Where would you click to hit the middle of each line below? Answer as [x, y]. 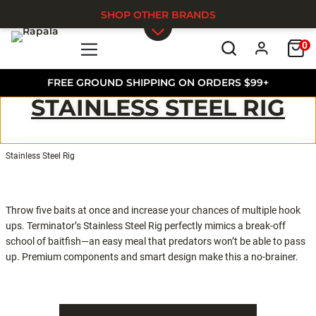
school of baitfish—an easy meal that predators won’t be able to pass [156, 242]
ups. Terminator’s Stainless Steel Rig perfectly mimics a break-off [146, 226]
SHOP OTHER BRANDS [158, 15]
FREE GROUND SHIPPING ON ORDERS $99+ [158, 83]
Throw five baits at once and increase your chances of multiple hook [153, 211]
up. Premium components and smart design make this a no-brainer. [152, 257]
